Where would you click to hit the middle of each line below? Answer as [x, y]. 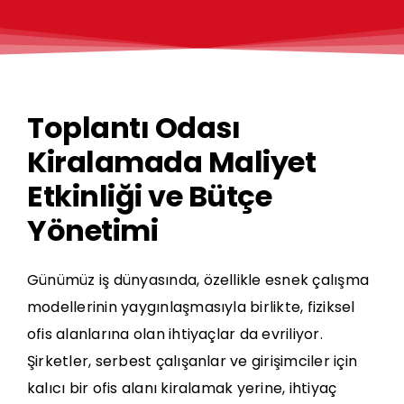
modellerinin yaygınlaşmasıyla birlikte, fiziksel [191, 308]
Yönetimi [93, 230]
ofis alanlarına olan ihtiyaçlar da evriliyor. [175, 335]
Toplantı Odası [134, 127]
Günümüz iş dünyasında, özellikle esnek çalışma [198, 280]
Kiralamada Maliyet [172, 161]
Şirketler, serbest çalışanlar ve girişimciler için [192, 362]
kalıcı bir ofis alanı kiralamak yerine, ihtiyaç [182, 389]
